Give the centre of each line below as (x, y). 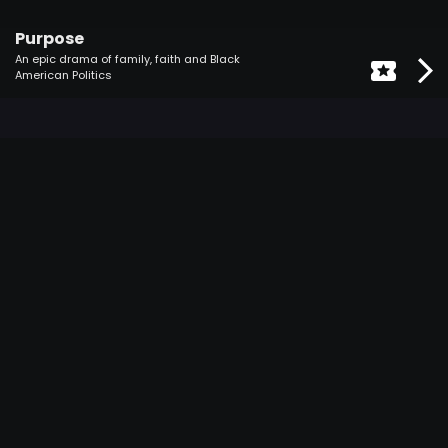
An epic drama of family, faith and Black (127, 59)
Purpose (49, 38)
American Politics (63, 75)
